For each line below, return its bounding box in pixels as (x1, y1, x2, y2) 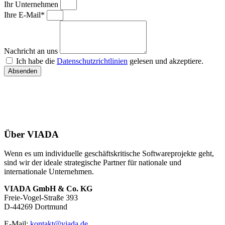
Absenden (8, 67, 37, 75)
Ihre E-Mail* (4, 10, 47, 19)
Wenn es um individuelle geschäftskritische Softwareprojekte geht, (4, 149, 214, 158)
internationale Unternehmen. (4, 167, 94, 176)
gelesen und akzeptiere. (128, 56, 203, 65)
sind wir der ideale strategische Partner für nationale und (4, 158, 181, 167)
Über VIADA (4, 129, 59, 140)
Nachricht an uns (4, 46, 60, 55)
